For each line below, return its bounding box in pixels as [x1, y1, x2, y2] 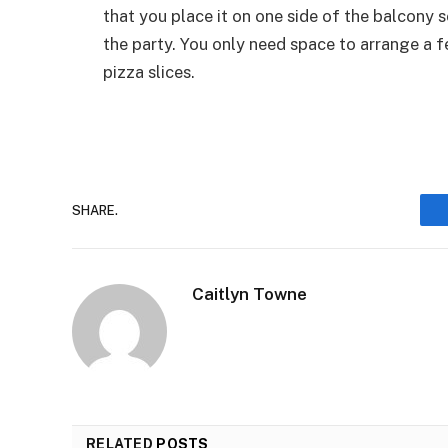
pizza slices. [103, 61, 195, 82]
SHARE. [72, 202, 118, 218]
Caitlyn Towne [192, 284, 307, 305]
